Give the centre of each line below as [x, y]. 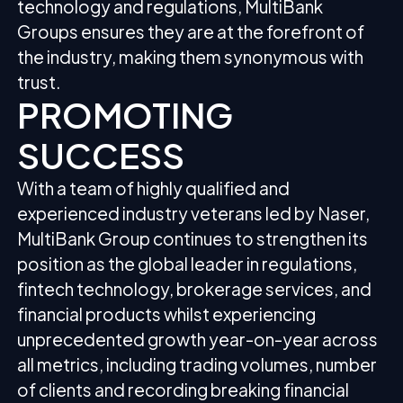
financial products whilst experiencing [167, 313]
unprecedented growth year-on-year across [198, 339]
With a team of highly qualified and [154, 188]
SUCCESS [101, 154]
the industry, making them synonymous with [191, 56]
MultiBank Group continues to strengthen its [193, 238]
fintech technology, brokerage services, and [195, 288]
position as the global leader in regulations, [188, 263]
